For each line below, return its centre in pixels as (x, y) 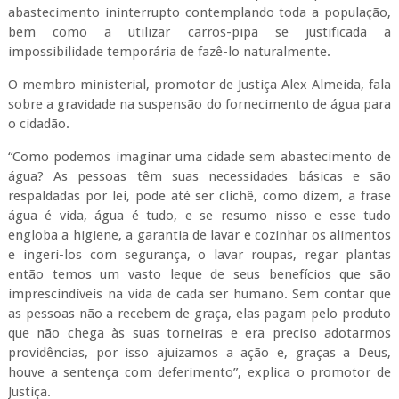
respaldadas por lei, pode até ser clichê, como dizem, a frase (199, 196)
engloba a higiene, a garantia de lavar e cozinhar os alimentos (199, 235)
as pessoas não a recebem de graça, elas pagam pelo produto (199, 313)
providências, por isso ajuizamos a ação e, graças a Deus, (199, 353)
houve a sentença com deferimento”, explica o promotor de (199, 372)
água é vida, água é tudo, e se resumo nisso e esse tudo (199, 216)
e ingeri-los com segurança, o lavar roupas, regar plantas (199, 255)
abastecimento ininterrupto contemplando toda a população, (199, 12)
